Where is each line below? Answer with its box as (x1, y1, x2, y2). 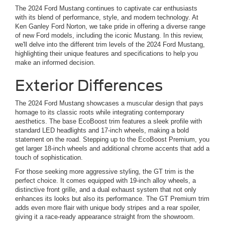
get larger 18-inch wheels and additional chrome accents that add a (15, 145, 209, 153)
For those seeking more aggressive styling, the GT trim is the (15, 168, 194, 176)
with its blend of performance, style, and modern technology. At (15, 14, 198, 22)
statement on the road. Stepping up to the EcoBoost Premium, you (15, 136, 209, 144)
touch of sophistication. (15, 154, 83, 162)
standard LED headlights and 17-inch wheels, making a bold (15, 127, 189, 135)
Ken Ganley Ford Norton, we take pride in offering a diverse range (15, 23, 205, 31)
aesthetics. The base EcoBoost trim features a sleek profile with (15, 118, 202, 126)
